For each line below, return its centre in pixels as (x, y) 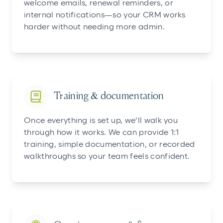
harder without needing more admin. (94, 27)
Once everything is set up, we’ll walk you (101, 121)
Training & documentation (109, 97)
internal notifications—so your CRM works (105, 15)
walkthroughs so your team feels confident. (107, 157)
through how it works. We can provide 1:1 (102, 133)
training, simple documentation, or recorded (110, 145)
